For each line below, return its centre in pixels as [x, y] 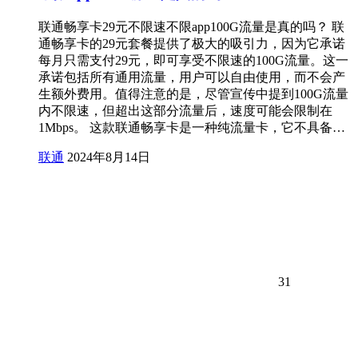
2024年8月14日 [109, 157]
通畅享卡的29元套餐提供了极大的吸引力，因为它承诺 [192, 43]
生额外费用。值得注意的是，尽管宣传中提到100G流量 [193, 93]
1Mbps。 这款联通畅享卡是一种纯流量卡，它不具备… [192, 127]
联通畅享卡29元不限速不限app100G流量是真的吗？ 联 [191, 26]
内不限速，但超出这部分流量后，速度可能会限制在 [185, 110]
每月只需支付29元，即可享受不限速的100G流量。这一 [193, 60]
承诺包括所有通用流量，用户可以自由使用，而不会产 [192, 77]
